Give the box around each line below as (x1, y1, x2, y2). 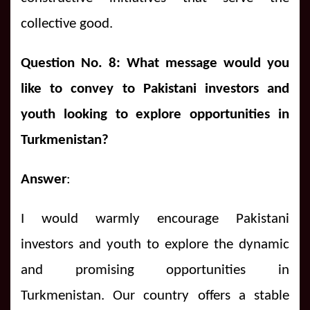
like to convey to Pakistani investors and (21, 81, 289, 96)
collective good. (21, 16, 113, 31)
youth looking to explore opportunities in (21, 107, 289, 122)
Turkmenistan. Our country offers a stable (21, 288, 289, 303)
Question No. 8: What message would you (21, 55, 289, 71)
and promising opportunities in (21, 262, 289, 277)
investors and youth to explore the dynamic (21, 237, 289, 252)
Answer (21, 172, 66, 187)
